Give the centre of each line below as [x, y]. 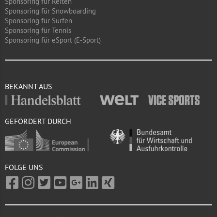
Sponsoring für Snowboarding [50, 11]
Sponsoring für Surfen [39, 21]
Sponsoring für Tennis [38, 30]
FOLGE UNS [24, 167]
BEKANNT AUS [29, 86]
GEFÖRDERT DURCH [38, 121]
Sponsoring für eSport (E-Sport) [53, 40]
